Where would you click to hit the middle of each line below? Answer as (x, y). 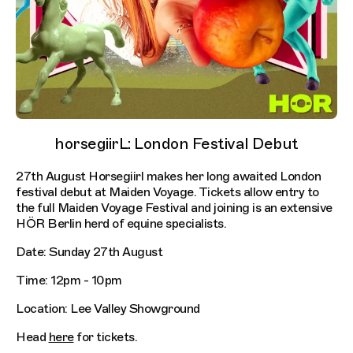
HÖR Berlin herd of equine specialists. (121, 223)
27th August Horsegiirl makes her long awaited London (168, 176)
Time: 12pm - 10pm (69, 280)
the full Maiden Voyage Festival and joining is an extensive (174, 208)
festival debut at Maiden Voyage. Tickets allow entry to (167, 192)
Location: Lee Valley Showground (108, 308)
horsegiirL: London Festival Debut (176, 143)
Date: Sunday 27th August (89, 252)
